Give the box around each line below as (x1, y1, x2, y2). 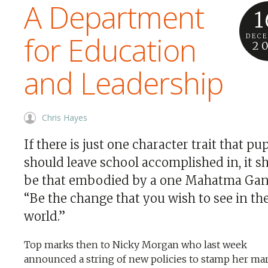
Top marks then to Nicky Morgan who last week (24, 239, 247, 251)
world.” (24, 209, 65, 224)
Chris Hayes (42, 112, 87, 123)
